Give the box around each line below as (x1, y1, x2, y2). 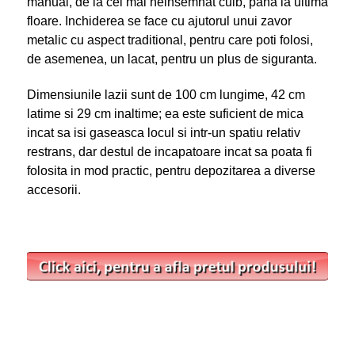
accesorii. (26, 182, 81, 197)
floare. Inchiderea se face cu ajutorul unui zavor (26, 13, 292, 28)
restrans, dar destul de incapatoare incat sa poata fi (26, 144, 312, 158)
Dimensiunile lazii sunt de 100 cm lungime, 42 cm (26, 87, 305, 101)
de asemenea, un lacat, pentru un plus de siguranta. (26, 52, 317, 66)
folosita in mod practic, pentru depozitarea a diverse (26, 163, 315, 177)
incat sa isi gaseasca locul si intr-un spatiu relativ (26, 125, 300, 139)
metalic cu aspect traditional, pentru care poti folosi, (26, 32, 313, 47)
